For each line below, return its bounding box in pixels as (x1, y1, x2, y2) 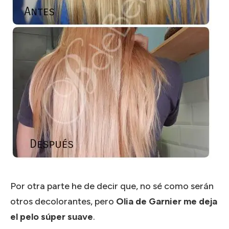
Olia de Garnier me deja (116, 195, 217, 207)
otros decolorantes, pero (10, 195, 116, 207)
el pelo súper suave (10, 211, 93, 222)
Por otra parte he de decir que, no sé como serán (10, 180, 214, 192)
